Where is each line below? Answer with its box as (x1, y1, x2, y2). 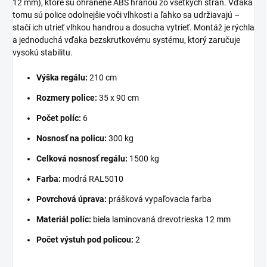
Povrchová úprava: (36, 194, 107, 204)
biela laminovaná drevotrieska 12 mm (91, 214, 231, 224)
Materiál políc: (36, 214, 91, 224)
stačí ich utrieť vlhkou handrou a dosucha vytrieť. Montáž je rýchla (13, 22, 254, 32)
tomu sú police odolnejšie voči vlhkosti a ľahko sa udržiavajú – (13, 10, 240, 20)
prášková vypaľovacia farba (107, 194, 212, 204)
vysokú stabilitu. (13, 47, 73, 57)
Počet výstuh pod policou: (36, 234, 133, 244)
